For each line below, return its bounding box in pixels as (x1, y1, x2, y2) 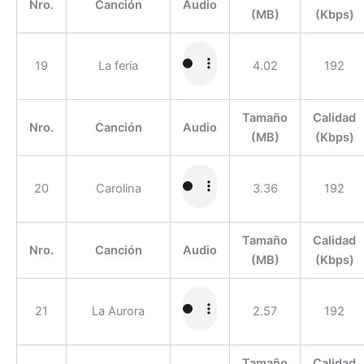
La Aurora (92, 303, 145, 318)
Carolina (95, 180, 141, 196)
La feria (98, 58, 138, 73)
